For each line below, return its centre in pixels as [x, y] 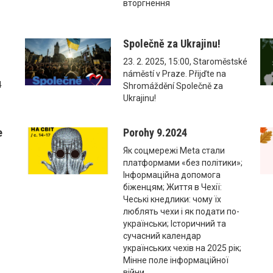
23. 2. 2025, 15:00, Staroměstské [185, 61]
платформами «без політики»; [183, 162]
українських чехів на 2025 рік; [182, 248]
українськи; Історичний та [174, 223]
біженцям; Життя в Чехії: [172, 187]
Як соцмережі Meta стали [174, 150]
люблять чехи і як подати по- [181, 211]
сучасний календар [162, 236]
